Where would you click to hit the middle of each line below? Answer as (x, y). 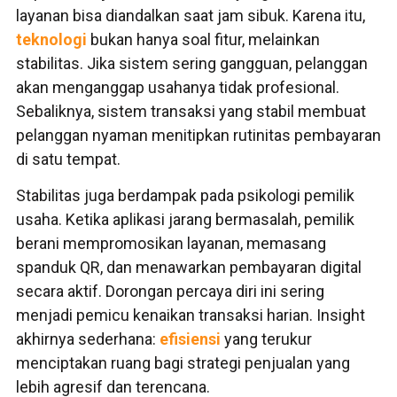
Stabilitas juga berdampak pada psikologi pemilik (185, 195)
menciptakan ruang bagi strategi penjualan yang (183, 363)
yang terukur (266, 339)
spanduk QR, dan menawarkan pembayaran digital (189, 267)
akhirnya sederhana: (88, 339)
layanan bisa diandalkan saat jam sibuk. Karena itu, (191, 15)
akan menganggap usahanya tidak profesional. (178, 87)
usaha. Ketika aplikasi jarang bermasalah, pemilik (185, 219)
